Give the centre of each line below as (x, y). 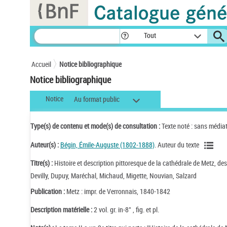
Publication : (48, 191)
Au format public (97, 99)
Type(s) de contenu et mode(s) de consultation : (96, 126)
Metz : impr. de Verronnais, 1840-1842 (118, 191)
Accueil (41, 64)
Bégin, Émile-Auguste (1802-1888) (107, 144)
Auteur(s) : (45, 144)
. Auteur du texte (178, 144)
